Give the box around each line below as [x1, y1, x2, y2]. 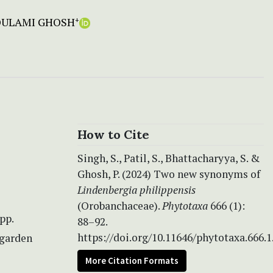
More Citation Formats [85, 254, 179, 266]
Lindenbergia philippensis [77, 182, 196, 197]
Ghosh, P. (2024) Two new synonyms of [77, 166, 260, 181]
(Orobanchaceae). [77, 198, 162, 213]
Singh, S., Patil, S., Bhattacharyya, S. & [77, 151, 260, 165]
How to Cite [77, 126, 149, 142]
